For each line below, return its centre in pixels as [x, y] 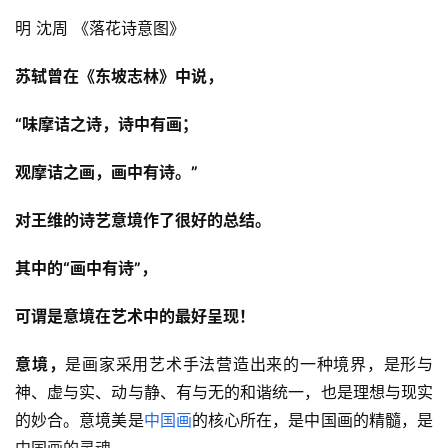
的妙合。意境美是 [79, 420]
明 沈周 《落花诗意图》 [100, 28]
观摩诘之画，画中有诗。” [106, 172]
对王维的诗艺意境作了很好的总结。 [143, 220]
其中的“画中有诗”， [86, 268]
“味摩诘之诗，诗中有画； [106, 124]
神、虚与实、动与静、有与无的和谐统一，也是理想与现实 [224, 392]
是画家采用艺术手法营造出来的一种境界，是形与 [249, 364]
